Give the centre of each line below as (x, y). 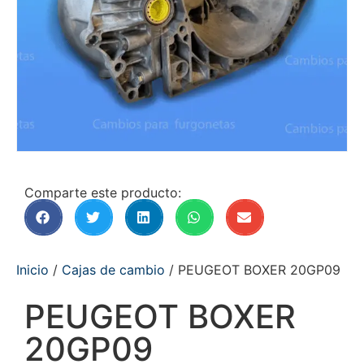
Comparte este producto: (103, 193)
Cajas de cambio (113, 270)
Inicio (32, 270)
